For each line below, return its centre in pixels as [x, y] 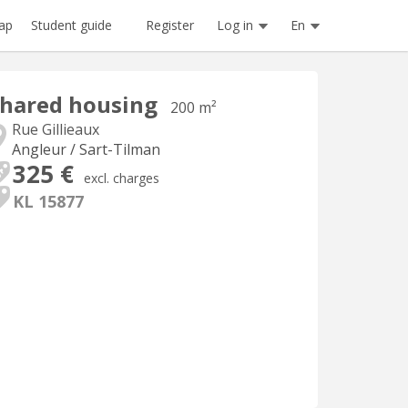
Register [170, 25]
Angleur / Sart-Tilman [86, 149]
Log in [235, 25]
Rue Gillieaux [56, 129]
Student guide [71, 25]
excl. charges [122, 178]
